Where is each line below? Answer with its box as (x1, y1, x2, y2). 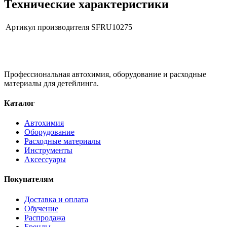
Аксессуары (24, 155, 66, 164)
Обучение (24, 204, 58, 213)
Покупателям (4, 175, 54, 184)
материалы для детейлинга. (4, 79, 99, 88)
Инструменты (24, 146, 72, 155)
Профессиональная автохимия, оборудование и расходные (4, 69, 206, 79)
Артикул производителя (6, 22, 89, 31)
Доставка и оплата (24, 195, 88, 204)
